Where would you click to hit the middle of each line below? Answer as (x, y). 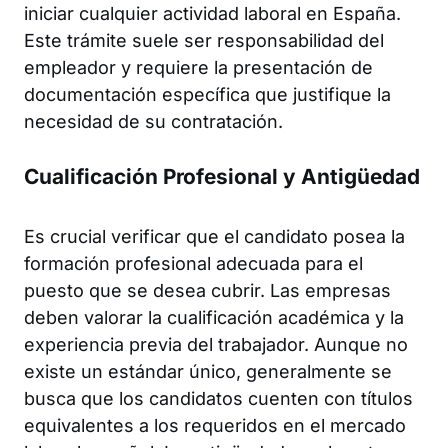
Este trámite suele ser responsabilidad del (204, 40)
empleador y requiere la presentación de (198, 67)
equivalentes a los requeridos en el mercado (215, 425)
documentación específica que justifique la (207, 94)
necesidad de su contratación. (153, 121)
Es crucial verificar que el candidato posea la (214, 236)
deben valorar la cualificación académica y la (214, 317)
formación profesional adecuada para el (193, 263)
